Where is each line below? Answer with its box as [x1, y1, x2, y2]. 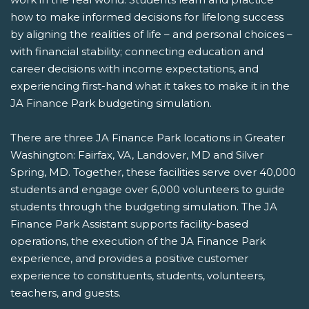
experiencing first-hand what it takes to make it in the [10, 79, 290, 93]
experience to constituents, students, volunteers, [10, 269, 265, 283]
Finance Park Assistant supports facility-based [10, 217, 248, 231]
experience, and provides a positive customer [10, 252, 248, 266]
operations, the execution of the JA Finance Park [10, 235, 266, 248]
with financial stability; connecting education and [10, 45, 263, 59]
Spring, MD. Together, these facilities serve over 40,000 [10, 166, 296, 179]
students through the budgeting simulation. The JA [10, 200, 277, 214]
